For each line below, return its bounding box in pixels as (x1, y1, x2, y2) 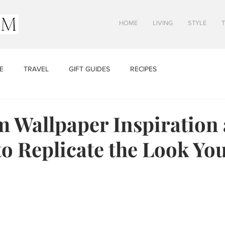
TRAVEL (24, 64, 49, 73)
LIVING (153, 19, 173, 27)
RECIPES (130, 64, 157, 73)
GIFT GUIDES (69, 64, 110, 73)
